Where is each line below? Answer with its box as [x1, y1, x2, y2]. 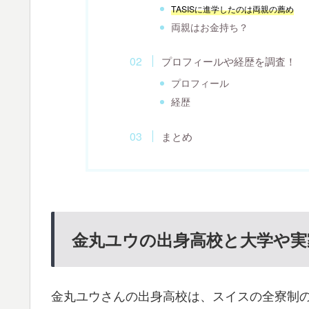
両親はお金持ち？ [170, 20, 248, 34]
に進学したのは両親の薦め [194, 3, 294, 16]
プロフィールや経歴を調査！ [161, 54, 296, 69]
